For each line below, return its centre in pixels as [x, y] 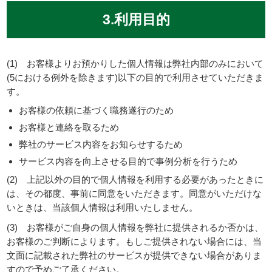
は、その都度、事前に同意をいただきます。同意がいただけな [134, 194]
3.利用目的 [136, 20]
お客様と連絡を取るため [69, 127]
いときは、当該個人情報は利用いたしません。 [103, 208]
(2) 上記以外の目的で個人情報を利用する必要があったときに [135, 180]
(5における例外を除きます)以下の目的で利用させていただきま [135, 78]
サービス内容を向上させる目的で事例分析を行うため [128, 161]
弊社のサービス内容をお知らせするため [101, 144]
